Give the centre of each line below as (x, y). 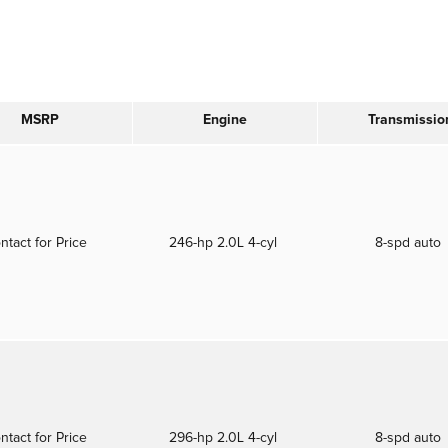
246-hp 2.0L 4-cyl (224, 242)
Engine (225, 119)
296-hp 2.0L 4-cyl (224, 437)
